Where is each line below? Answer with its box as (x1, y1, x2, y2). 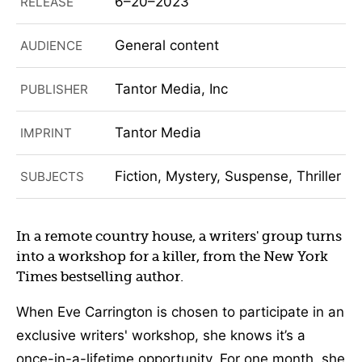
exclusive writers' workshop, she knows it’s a (16, 326, 305, 343)
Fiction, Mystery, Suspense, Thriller (114, 168, 341, 185)
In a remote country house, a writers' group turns (16, 229, 342, 245)
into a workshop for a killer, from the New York (16, 249, 328, 265)
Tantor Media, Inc (114, 81, 228, 98)
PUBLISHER (20, 82, 88, 98)
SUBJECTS (20, 169, 84, 185)
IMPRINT (20, 125, 72, 141)
